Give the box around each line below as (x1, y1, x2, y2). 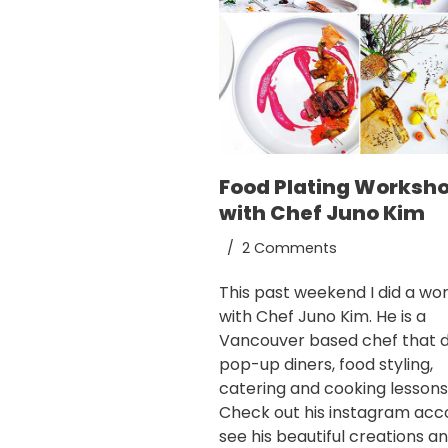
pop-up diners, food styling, (219, 353, 433, 377)
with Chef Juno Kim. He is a (219, 305, 426, 329)
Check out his (219, 401, 329, 425)
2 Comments (242, 238, 337, 259)
